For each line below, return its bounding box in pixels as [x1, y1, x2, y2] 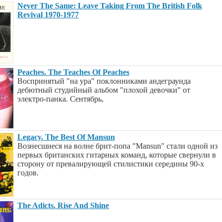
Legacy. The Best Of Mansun [17, 133, 115, 141]
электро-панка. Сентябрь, [17, 95, 104, 103]
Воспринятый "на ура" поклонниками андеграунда [17, 77, 191, 85]
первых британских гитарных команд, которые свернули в [17, 151, 216, 159]
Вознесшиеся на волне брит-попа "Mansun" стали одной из [17, 142, 218, 150]
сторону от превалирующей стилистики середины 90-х [17, 160, 204, 168]
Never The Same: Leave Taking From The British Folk [17, 1, 202, 10]
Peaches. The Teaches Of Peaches [17, 68, 129, 76]
